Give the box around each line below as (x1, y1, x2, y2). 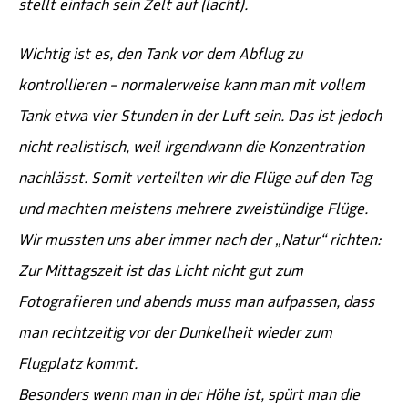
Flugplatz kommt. (18, 356, 138, 374)
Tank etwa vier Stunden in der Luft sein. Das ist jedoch (18, 108, 382, 127)
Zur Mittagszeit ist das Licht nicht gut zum (18, 263, 303, 281)
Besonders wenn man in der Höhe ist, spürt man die (18, 387, 360, 405)
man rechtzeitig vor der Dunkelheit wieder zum (18, 325, 332, 343)
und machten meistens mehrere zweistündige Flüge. (18, 201, 368, 219)
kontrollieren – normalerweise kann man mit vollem (18, 77, 365, 96)
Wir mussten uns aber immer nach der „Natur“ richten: (18, 232, 381, 250)
